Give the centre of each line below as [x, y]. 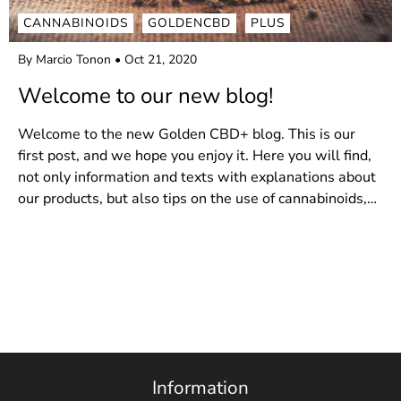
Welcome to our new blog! [146, 96]
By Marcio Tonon [64, 59]
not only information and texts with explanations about [197, 177]
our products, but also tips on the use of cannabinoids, [192, 198]
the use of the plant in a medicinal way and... [163, 220]
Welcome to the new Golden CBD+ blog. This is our [187, 134]
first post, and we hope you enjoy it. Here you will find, [195, 155]
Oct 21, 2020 [161, 59]
